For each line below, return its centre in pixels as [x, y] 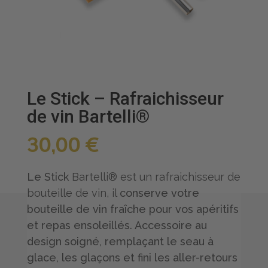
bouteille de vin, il [73, 193]
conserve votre [159, 193]
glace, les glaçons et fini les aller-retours [132, 258]
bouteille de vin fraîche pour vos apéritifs [133, 209]
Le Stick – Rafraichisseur [125, 99]
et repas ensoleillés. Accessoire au [117, 226]
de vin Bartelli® [88, 117]
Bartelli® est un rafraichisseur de [156, 177]
